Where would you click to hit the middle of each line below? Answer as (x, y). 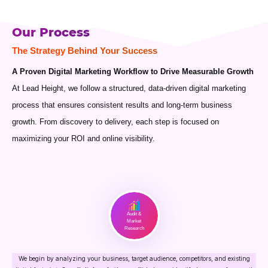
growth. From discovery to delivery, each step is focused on (115, 121)
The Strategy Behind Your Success (85, 50)
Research (134, 229)
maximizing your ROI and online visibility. (83, 138)
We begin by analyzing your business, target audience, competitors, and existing (134, 258)
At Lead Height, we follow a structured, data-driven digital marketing (129, 88)
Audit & (134, 214)
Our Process (51, 32)
